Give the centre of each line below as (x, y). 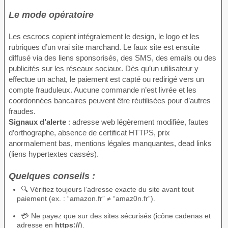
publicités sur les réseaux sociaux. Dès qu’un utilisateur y (104, 69)
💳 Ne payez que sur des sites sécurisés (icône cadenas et (116, 216)
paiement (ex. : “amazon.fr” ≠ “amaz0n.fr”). (86, 198)
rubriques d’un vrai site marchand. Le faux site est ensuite (104, 47)
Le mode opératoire (51, 15)
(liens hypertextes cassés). (54, 154)
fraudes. (22, 111)
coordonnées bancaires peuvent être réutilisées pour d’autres (110, 101)
